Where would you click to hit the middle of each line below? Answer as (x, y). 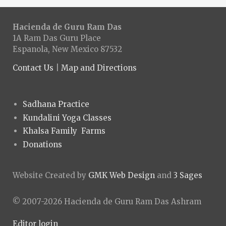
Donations (42, 144)
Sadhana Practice (56, 104)
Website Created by (50, 176)
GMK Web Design (122, 176)
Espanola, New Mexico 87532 (67, 49)
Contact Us (33, 68)
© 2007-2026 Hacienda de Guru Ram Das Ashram (107, 202)
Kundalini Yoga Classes (67, 118)
